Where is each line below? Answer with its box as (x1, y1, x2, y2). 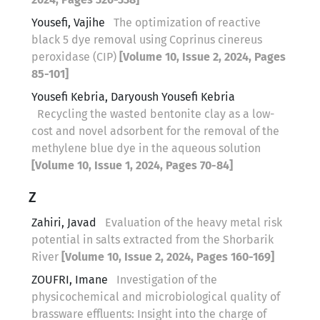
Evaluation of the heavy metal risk (105, 215, 282, 229)
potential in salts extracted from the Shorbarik (31, 232, 274, 246)
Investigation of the (116, 272, 217, 286)
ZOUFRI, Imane (31, 272, 111, 286)
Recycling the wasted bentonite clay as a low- (37, 106, 274, 121)
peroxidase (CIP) (31, 49, 119, 64)
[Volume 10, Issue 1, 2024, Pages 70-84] (31, 158, 233, 172)
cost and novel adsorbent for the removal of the (31, 124, 279, 138)
